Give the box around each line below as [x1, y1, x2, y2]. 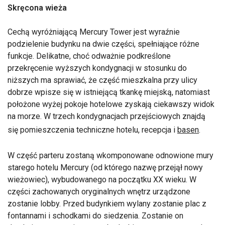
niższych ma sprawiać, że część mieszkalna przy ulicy [8, 75, 197, 85]
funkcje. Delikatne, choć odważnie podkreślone [8, 51, 171, 61]
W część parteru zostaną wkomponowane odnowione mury [8, 150, 213, 160]
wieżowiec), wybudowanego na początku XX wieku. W [8, 174, 196, 184]
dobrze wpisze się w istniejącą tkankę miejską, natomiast [8, 87, 210, 97]
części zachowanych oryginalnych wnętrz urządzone [8, 186, 190, 196]
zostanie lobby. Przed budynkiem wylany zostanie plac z [8, 198, 206, 208]
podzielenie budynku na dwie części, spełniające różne [8, 39, 199, 49]
